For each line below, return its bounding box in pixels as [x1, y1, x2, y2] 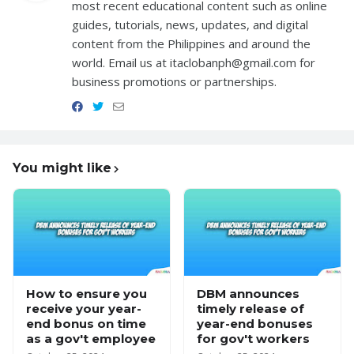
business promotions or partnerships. [72, 73, 277, 89]
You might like [13, 160, 111, 175]
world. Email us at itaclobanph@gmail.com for [72, 55, 315, 70]
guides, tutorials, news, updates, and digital [72, 17, 308, 32]
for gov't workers [197, 331, 310, 346]
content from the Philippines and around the [72, 36, 311, 51]
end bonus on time [26, 316, 146, 331]
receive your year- [26, 301, 141, 316]
